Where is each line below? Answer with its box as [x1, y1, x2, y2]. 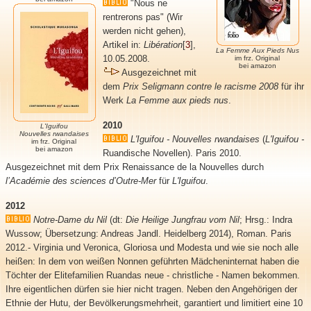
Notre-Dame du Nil [30, 214, 110, 225]
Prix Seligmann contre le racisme [122, 81, 259, 92]
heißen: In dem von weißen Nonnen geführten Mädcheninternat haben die [5, 255, 299, 267]
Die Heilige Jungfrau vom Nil [125, 214, 239, 225]
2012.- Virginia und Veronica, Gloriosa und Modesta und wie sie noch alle [5, 242, 299, 253]
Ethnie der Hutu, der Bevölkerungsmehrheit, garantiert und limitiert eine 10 [5, 297, 303, 308]
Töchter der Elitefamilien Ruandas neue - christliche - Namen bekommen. [5, 269, 300, 280]
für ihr [278, 81, 304, 92]
